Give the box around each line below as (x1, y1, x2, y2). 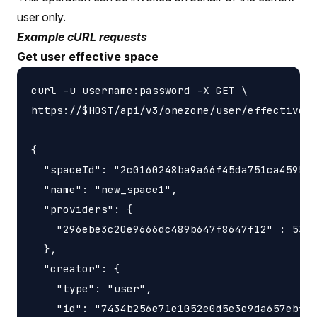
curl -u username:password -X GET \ (31, 83, 248, 97)
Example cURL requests (17, 29, 147, 44)
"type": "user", (31, 281, 152, 295)
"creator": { (31, 261, 120, 275)
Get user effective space (17, 49, 158, 64)
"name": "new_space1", (31, 182, 178, 196)
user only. (17, 9, 66, 24)
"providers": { (31, 202, 133, 216)
